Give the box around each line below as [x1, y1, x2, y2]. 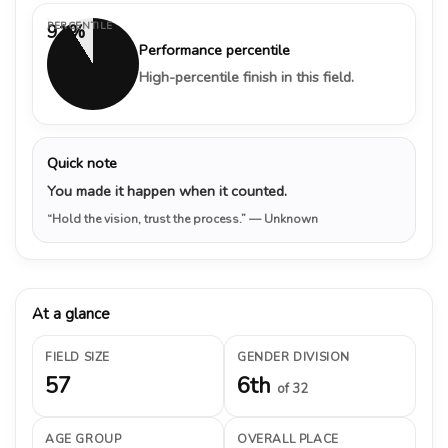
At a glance [32, 303, 110, 324]
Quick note [47, 152, 117, 173]
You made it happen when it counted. [47, 180, 287, 201]
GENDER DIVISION [237, 348, 350, 365]
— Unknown [249, 210, 318, 227]
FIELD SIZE [45, 348, 110, 365]
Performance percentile [139, 39, 290, 60]
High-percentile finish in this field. [139, 66, 354, 87]
